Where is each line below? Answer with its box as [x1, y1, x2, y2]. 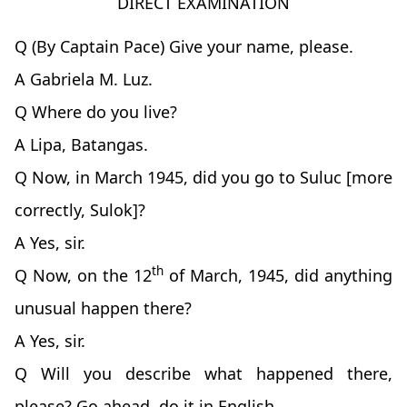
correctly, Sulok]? [15, 199, 145, 222]
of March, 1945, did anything [164, 264, 392, 287]
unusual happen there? [15, 297, 192, 320]
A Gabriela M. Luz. [15, 68, 153, 91]
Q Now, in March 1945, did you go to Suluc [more [15, 166, 392, 189]
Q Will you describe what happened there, [15, 362, 392, 385]
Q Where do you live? [15, 101, 177, 124]
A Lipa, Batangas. [15, 134, 148, 156]
